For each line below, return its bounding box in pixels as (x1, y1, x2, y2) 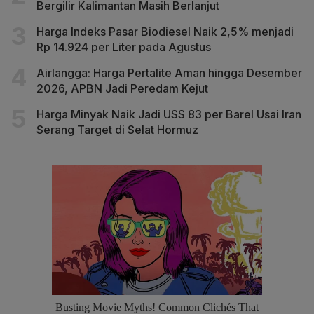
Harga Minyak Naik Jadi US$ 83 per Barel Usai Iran (36, 107, 301, 121)
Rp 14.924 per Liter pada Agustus (36, 39, 211, 54)
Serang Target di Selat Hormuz (36, 122, 198, 137)
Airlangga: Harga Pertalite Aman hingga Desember (36, 65, 302, 80)
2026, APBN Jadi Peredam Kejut (36, 81, 208, 95)
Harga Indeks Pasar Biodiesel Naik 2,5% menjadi (36, 24, 294, 39)
